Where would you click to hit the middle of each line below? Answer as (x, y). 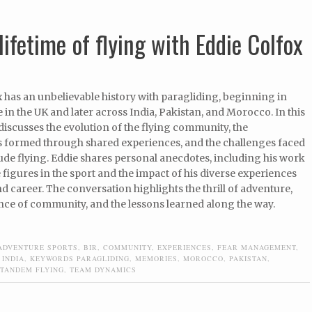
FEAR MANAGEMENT (257, 248)
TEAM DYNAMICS (103, 270)
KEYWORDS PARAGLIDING (80, 259)
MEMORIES (156, 259)
